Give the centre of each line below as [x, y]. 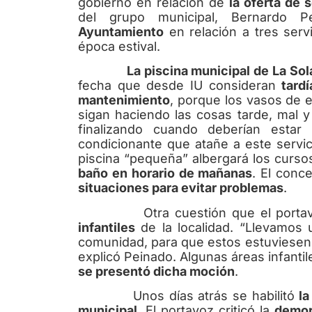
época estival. [119, 46]
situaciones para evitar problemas [181, 188]
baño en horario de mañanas [165, 173]
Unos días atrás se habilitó [189, 295]
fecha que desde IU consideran [180, 86]
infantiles [107, 227]
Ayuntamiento [121, 31]
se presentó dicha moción [156, 271]
